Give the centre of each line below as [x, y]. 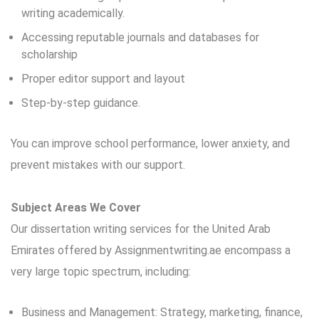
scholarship [49, 54]
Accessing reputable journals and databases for [140, 37]
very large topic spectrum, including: [101, 272]
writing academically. [73, 13]
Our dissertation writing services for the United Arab [141, 229]
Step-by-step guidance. [81, 103]
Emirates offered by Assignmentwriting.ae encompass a [151, 250]
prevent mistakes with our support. [98, 165]
